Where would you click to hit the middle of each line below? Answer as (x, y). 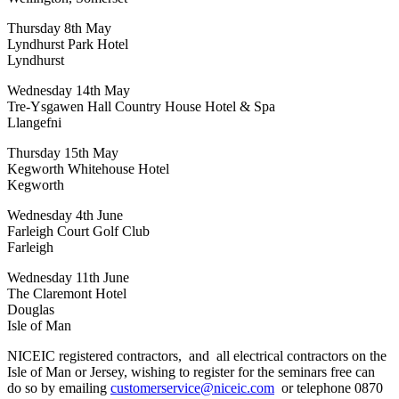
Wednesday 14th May (69, 90)
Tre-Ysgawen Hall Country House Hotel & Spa (141, 106)
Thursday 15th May (63, 152)
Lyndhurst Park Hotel (68, 44)
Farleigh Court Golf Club (78, 231)
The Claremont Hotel (67, 293)
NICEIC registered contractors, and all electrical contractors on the (197, 355)
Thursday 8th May (59, 28)
